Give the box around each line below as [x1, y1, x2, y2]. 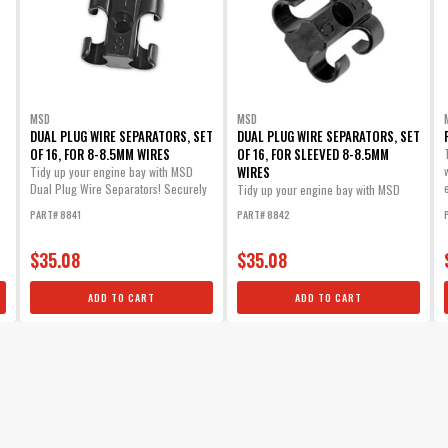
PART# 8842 [236, 207, 290, 223]
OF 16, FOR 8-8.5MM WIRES [29, 144, 170, 165]
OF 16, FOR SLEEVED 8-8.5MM [236, 144, 389, 165]
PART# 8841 [29, 207, 81, 223]
